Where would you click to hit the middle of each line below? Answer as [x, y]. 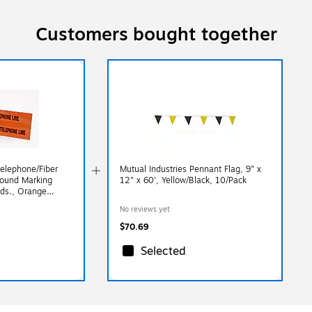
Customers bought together [156, 34]
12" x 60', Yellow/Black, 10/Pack [184, 180]
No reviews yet [145, 209]
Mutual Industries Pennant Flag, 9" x [191, 169]
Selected [164, 251]
